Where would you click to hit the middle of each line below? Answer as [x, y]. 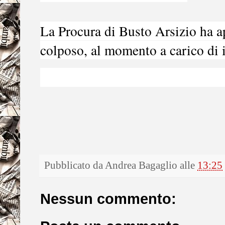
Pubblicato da [75, 165]
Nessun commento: [108, 198]
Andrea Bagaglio [141, 165]
